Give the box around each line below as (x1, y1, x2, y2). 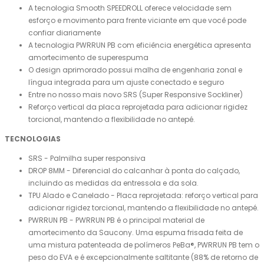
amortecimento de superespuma (28, 52, 150, 63)
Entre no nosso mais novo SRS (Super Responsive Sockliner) (28, 90, 243, 100)
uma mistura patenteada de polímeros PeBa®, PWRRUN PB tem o (28, 240, 259, 250)
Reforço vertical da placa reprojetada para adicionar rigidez (28, 102, 247, 113)
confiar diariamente (28, 28, 101, 38)
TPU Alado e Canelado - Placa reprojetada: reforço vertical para (28, 190, 258, 201)
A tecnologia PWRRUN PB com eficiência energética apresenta (28, 40, 251, 51)
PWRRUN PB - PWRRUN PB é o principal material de (28, 215, 204, 226)
